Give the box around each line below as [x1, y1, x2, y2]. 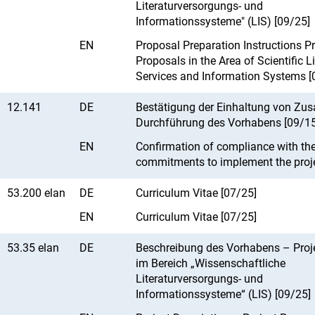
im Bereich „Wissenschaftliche [136, 256, 285, 270]
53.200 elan [7, 186, 65, 200]
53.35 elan [7, 240, 59, 255]
